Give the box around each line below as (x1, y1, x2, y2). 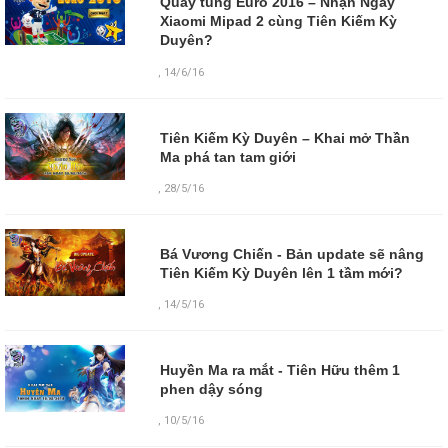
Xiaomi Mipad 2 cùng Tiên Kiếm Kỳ (159, 13, 397, 30)
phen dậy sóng (159, 381, 263, 398)
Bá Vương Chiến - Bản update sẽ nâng (159, 245, 424, 262)
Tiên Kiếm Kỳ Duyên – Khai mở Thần (159, 129, 410, 146)
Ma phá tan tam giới (159, 148, 296, 165)
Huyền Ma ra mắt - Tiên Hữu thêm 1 (159, 362, 400, 379)
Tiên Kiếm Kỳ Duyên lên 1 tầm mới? (159, 264, 403, 281)
